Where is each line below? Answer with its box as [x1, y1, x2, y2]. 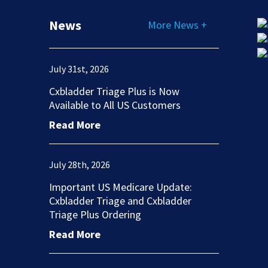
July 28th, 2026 [48, 159, 110, 171]
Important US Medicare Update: [48, 180, 192, 194]
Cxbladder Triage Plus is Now [48, 84, 179, 99]
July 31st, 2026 [48, 63, 109, 75]
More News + [147, 18, 207, 32]
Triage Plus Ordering [48, 208, 141, 222]
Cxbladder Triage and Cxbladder [48, 194, 191, 208]
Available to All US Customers [48, 98, 181, 112]
